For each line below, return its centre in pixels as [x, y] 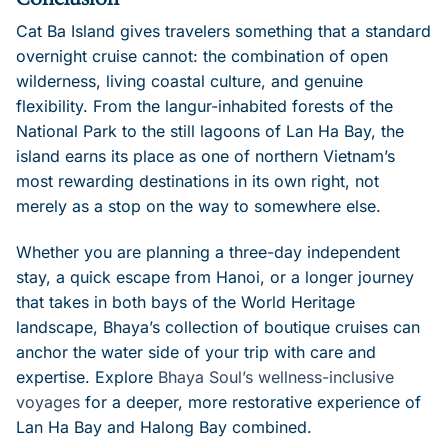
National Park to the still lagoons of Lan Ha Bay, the [210, 131]
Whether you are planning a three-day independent [208, 252]
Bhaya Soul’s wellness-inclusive [276, 377]
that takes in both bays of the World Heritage [185, 302]
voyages [48, 402]
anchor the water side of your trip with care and [196, 352]
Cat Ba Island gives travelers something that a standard [223, 31]
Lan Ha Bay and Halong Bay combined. [164, 427]
